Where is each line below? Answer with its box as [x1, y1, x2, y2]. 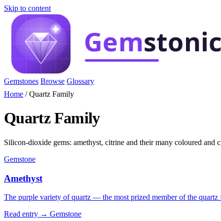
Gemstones [4, 77, 38, 85]
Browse [40, 77, 65, 85]
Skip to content [4, 4, 51, 12]
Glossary [67, 77, 94, 85]
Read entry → [4, 210, 48, 219]
